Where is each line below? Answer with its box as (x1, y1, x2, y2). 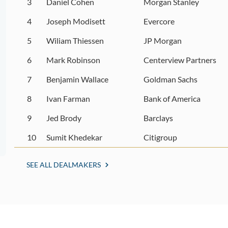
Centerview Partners (143, 55, 216, 65)
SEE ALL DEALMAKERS (26, 160, 101, 169)
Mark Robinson (46, 55, 101, 65)
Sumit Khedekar (46, 132, 103, 142)
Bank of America (143, 94, 201, 103)
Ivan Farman (46, 94, 91, 103)
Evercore (143, 16, 175, 26)
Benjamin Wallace (46, 74, 109, 84)
